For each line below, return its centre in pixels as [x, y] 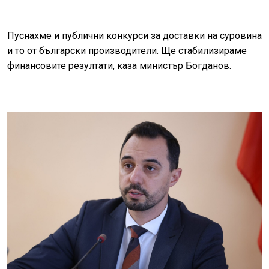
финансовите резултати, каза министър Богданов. [119, 65]
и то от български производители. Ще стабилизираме [127, 50]
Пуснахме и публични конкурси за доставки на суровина [134, 35]
